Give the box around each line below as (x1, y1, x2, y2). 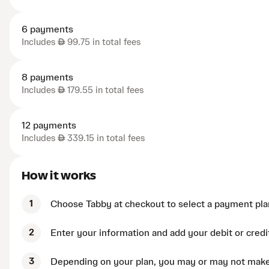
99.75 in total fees (65, 38, 141, 47)
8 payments (22, 73, 73, 83)
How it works (22, 169, 97, 182)
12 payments (22, 121, 76, 131)
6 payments (22, 25, 73, 35)
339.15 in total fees (65, 134, 145, 144)
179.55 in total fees (65, 86, 144, 95)
